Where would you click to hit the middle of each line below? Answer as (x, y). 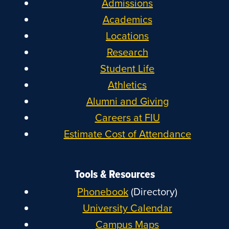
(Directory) (153, 191)
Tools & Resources (114, 174)
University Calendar (127, 208)
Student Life (127, 68)
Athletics (127, 84)
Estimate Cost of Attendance (127, 133)
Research (127, 52)
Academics (127, 19)
